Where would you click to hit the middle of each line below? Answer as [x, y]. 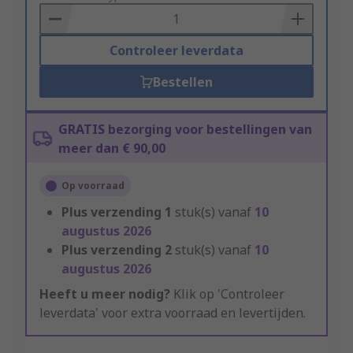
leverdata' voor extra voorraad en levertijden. [173, 313]
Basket [60, 15]
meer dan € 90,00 [112, 149]
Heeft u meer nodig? [105, 294]
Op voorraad [93, 186]
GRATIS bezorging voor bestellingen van [185, 130]
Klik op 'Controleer [227, 294]
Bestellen [182, 82]
